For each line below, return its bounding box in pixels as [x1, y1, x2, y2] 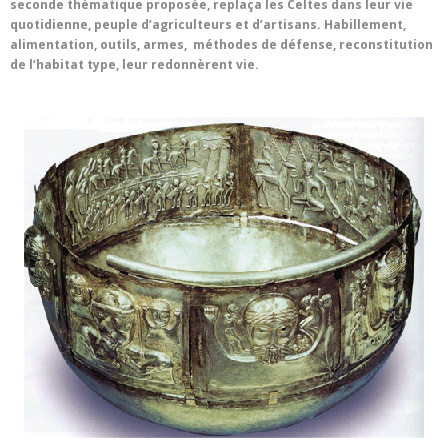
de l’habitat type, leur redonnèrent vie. [10, 56, 259, 74]
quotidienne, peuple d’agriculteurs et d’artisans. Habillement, [10, 16, 406, 34]
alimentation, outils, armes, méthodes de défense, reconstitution [10, 36, 433, 54]
